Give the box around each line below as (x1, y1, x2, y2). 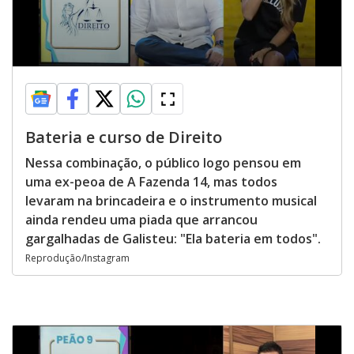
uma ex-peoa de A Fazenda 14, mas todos (25, 173, 277, 190)
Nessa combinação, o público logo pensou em (25, 154, 301, 171)
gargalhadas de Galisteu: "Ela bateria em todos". (25, 230, 321, 247)
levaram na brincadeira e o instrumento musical (25, 192, 317, 209)
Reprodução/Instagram (25, 251, 130, 265)
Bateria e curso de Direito (25, 126, 222, 148)
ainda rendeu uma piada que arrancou (25, 211, 258, 228)
